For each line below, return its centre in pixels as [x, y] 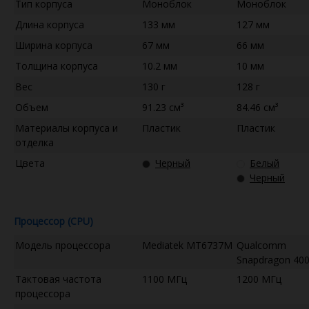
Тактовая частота [58, 279]
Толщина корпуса [57, 66]
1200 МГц [259, 279]
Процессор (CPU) [53, 221]
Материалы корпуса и [67, 128]
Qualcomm [261, 245]
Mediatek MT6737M [187, 245]
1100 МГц [165, 279]
